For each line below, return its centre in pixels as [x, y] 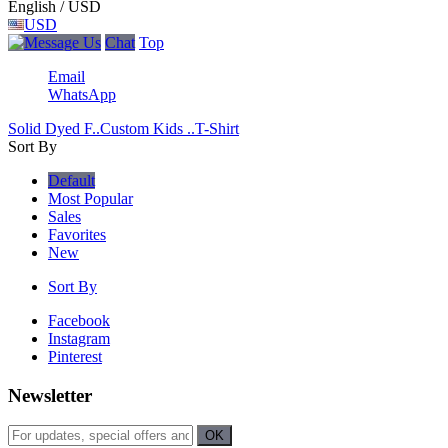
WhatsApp [82, 94]
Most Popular [90, 198]
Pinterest [75, 356]
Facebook [79, 320]
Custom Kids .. [147, 128]
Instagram [79, 338]
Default [71, 180]
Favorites [77, 234]
